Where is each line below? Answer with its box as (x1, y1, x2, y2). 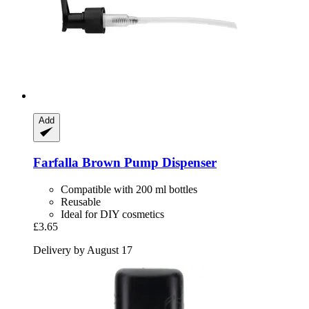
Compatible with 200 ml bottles (61, 183, 197, 195)
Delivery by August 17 (33, 243, 132, 256)
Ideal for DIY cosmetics (61, 208, 164, 220)
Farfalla (33, 155, 79, 170)
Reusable (61, 195, 101, 208)
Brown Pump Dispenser (79, 155, 217, 170)
